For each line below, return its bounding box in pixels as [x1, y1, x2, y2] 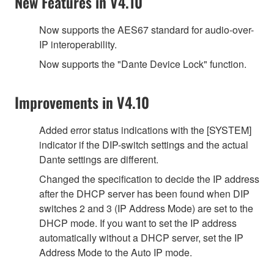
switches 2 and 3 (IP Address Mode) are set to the [39, 201, 253, 215]
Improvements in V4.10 [15, 91, 149, 113]
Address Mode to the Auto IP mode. [39, 245, 192, 259]
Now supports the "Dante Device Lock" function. [39, 56, 246, 71]
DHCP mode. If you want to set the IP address [39, 215, 237, 230]
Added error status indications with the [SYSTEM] [39, 122, 251, 137]
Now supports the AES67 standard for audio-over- [39, 22, 254, 37]
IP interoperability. [39, 37, 117, 51]
